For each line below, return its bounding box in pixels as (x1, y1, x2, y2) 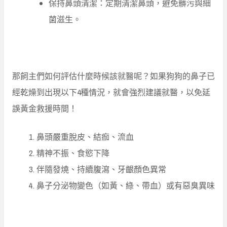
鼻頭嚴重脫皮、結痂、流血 (36, 131, 134, 143)
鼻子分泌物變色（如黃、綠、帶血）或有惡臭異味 (36, 180, 215, 192)
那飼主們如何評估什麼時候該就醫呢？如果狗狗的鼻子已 (12, 70, 215, 82)
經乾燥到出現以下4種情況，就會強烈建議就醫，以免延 (12, 87, 210, 98)
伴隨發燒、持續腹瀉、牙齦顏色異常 (36, 164, 166, 175)
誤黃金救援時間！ (12, 103, 77, 115)
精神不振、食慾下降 (36, 147, 109, 159)
